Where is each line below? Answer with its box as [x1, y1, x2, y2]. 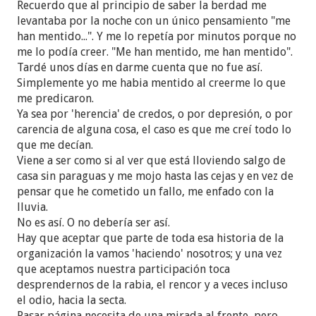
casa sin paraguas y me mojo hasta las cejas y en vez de [17, 169, 294, 183]
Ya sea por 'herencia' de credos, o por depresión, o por [17, 107, 293, 121]
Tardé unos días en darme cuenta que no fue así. [17, 60, 263, 74]
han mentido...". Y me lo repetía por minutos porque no [17, 29, 297, 43]
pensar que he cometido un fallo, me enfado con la [17, 184, 274, 198]
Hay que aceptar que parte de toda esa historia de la [17, 231, 284, 245]
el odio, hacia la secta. [17, 293, 127, 307]
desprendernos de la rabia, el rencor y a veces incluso [17, 277, 288, 291]
